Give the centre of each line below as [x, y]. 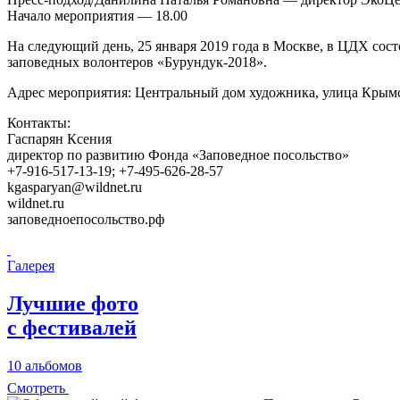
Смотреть [36, 388]
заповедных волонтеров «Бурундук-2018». [137, 62]
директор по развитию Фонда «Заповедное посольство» [178, 155]
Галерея [31, 266]
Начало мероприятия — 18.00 [97, 16]
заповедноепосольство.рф [86, 220]
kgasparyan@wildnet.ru [75, 187]
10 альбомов [45, 366]
